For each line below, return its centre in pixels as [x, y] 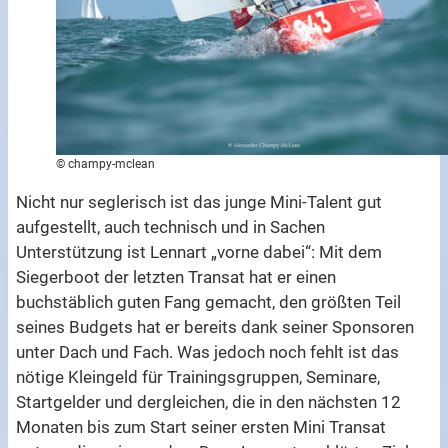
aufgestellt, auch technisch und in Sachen [171, 227]
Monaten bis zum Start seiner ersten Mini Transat [201, 427]
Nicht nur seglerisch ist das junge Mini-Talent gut [199, 202]
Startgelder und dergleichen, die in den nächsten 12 [209, 402]
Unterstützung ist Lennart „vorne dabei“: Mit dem [199, 252]
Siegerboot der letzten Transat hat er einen [176, 277]
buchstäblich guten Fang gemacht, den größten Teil [209, 302]
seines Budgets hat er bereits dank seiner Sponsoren [215, 327]
